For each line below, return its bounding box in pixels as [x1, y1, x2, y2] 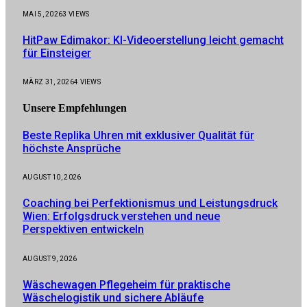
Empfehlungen [58, 101, 127, 114]
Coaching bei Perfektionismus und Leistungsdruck [23, 197, 278, 210]
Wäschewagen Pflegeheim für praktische [23, 278, 230, 291]
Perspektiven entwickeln [23, 223, 144, 236]
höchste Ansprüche [23, 141, 121, 155]
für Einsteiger [23, 47, 91, 60]
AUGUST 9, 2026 [23, 254, 77, 262]
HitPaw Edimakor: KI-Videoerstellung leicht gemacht [23, 34, 284, 47]
